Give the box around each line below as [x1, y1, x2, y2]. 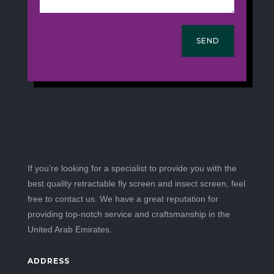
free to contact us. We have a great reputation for [27, 193, 218, 204]
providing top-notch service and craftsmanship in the [27, 209, 230, 219]
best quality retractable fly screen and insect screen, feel [27, 178, 245, 188]
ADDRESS [27, 256, 70, 265]
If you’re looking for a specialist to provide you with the [27, 163, 237, 173]
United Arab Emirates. [27, 224, 112, 234]
